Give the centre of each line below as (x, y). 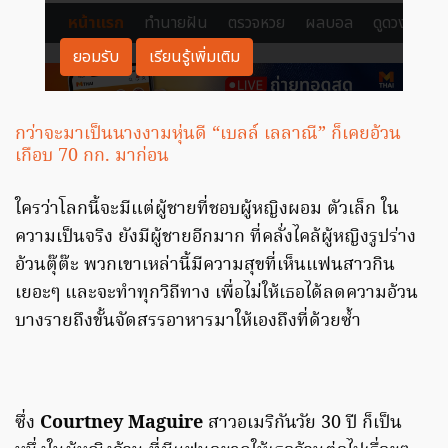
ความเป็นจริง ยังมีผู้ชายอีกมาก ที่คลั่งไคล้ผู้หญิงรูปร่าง (215, 238)
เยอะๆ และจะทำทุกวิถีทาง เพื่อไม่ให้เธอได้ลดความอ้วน (216, 294)
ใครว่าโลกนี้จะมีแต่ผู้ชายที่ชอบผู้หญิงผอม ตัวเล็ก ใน (207, 210)
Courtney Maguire (121, 424)
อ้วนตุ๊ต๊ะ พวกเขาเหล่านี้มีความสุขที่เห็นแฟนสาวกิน (205, 266)
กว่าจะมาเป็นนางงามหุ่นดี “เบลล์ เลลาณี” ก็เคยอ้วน (208, 135)
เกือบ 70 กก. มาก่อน (92, 157)
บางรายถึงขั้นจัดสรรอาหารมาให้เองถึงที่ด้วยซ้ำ (188, 322)
